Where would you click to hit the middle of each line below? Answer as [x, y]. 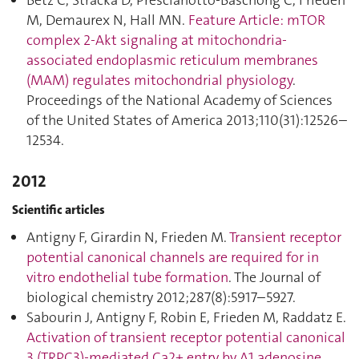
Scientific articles [58, 209]
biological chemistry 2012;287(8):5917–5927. [161, 297]
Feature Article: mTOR [257, 20]
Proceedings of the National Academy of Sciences [179, 100]
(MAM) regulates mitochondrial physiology [159, 80]
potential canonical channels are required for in [173, 257]
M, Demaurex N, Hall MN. [107, 20]
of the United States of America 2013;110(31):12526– [187, 120]
